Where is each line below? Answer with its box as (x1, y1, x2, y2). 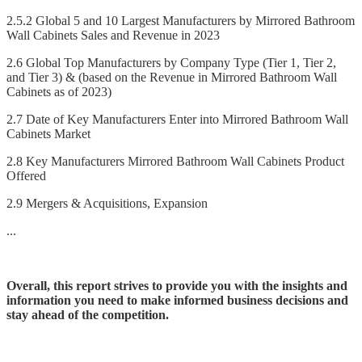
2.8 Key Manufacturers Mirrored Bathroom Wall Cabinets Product (6, 154, 344, 169)
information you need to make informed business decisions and (6, 293, 348, 308)
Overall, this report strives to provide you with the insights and (6, 279, 347, 293)
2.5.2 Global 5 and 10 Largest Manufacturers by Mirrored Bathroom (6, 14, 355, 28)
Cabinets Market (6, 127, 90, 141)
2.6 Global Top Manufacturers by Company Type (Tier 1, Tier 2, (6, 56, 336, 70)
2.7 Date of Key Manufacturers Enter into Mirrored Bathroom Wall (6, 112, 348, 127)
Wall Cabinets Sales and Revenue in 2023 (6, 28, 220, 43)
